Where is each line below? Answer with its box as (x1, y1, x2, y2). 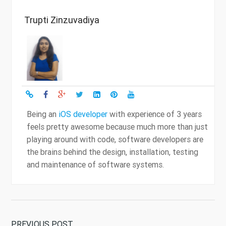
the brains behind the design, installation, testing (27, 146, 198, 157)
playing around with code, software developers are (27, 134, 203, 144)
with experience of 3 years (107, 108, 202, 119)
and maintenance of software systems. (27, 159, 164, 169)
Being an (27, 108, 59, 119)
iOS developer (59, 108, 107, 119)
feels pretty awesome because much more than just (27, 121, 208, 132)
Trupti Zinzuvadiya (24, 14, 99, 26)
